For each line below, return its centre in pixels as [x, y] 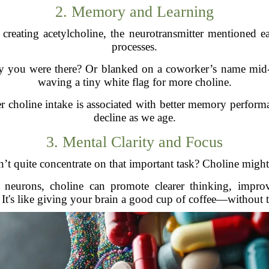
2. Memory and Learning [134, 11]
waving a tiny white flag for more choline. [134, 82]
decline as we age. [134, 117]
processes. [134, 46]
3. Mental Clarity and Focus [134, 142]
